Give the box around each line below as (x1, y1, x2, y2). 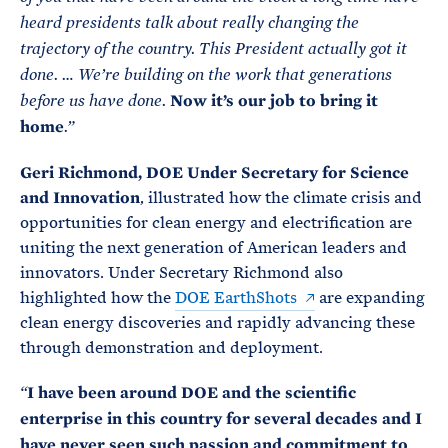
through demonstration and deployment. (20, 337, 323, 358)
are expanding (315, 287, 425, 308)
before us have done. (20, 92, 170, 110)
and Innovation (20, 187, 140, 208)
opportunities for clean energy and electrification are (20, 212, 412, 233)
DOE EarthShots (175, 287, 297, 308)
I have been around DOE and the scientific (27, 382, 356, 403)
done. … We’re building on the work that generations (20, 66, 392, 84)
